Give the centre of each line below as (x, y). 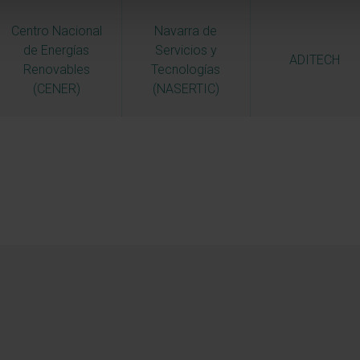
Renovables (56, 69)
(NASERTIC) (186, 88)
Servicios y (186, 50)
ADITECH (315, 59)
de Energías (57, 50)
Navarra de (186, 31)
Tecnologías (186, 69)
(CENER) (56, 88)
